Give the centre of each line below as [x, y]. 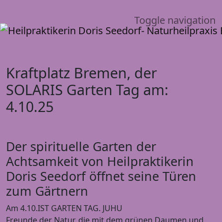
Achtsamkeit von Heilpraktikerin [100, 161]
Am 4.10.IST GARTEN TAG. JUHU [64, 208]
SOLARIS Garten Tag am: [87, 89]
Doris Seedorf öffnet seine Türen [101, 176]
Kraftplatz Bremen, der [82, 72]
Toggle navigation [175, 20]
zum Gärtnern [47, 191]
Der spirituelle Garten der [81, 146]
